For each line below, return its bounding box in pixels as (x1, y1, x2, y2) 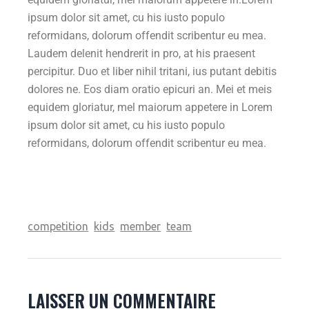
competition (28, 219, 89, 232)
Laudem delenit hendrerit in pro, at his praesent (28, 46, 256, 60)
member (120, 219, 161, 232)
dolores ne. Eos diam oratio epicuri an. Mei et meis (28, 82, 272, 96)
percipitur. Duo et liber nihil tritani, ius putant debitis (28, 64, 277, 78)
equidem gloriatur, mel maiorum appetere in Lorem (28, 100, 273, 114)
